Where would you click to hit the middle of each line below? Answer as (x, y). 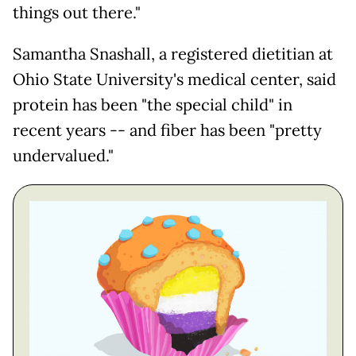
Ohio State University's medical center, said (174, 79)
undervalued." (63, 155)
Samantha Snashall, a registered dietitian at (173, 54)
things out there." (77, 12)
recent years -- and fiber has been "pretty (167, 130)
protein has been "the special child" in (153, 104)
